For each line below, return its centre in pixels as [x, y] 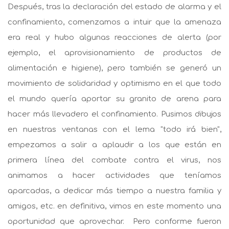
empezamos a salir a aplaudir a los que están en [114, 145]
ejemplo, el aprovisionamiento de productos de [114, 53]
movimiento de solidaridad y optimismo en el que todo [114, 83]
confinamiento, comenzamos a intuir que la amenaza [114, 22]
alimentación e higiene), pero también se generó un [114, 68]
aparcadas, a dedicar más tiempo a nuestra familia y [114, 191]
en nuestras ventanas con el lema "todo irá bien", [114, 129]
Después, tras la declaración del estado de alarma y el [114, 7]
